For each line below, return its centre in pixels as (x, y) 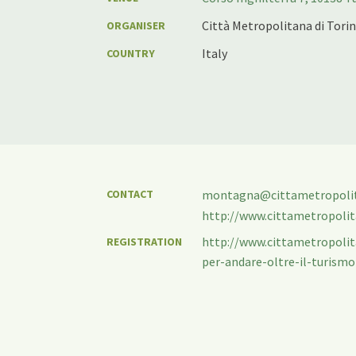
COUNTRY (131, 53)
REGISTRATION (145, 241)
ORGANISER (136, 25)
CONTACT (130, 194)
